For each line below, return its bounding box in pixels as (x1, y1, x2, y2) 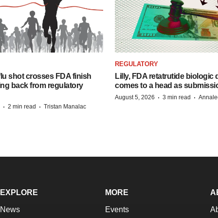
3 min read (163, 93, 191, 101)
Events (105, 205, 129, 214)
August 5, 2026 (115, 93, 155, 101)
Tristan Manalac (44, 103, 86, 110)
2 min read (8, 103, 36, 110)
